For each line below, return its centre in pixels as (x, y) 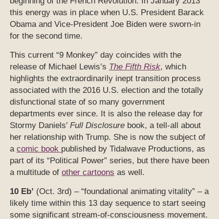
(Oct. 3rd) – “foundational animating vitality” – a (121, 192)
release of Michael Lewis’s (59, 67)
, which (173, 67)
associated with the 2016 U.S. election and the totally (107, 90)
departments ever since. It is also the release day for (106, 114)
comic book (39, 149)
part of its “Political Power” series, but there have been (109, 161)
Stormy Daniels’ (40, 126)
